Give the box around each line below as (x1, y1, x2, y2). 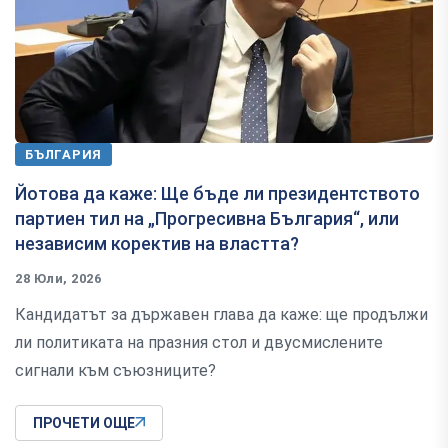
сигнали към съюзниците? (15, 360, 216, 380)
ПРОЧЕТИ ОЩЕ (33, 414, 135, 431)
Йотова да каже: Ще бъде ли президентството (15, 182, 420, 204)
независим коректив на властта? (15, 232, 299, 254)
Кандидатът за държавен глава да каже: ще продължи (15, 304, 428, 324)
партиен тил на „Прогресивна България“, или (15, 207, 399, 229)
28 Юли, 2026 (15, 270, 102, 286)
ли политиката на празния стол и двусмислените (15, 332, 383, 352)
